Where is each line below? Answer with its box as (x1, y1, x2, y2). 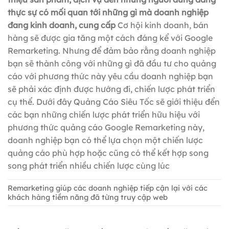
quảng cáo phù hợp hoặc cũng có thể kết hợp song (8, 148, 209, 158)
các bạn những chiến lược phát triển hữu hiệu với (8, 109, 200, 120)
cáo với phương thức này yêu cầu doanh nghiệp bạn (8, 71, 213, 82)
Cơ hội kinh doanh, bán (116, 20, 209, 31)
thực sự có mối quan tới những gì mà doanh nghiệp (8, 7, 209, 18)
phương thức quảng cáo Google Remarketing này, (8, 122, 204, 133)
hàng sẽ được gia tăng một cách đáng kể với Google (8, 33, 213, 43)
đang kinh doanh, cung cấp (8, 20, 116, 31)
